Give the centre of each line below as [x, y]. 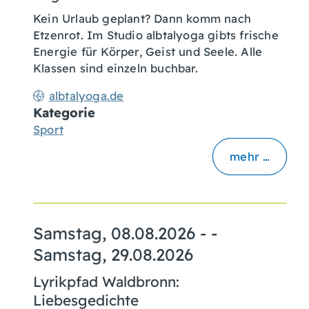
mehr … [250, 156]
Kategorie [64, 112]
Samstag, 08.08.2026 [114, 233]
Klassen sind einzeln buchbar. [117, 68]
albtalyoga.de [86, 96]
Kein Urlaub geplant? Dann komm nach [142, 18]
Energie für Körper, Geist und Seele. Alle [148, 51]
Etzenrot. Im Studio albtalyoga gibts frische [156, 35]
